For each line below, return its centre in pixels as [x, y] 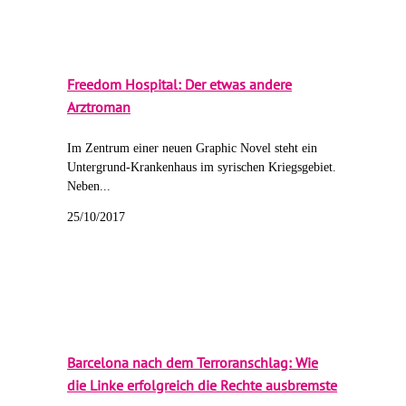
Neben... [89, 186]
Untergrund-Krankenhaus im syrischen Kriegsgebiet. [202, 167]
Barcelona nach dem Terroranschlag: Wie [193, 362]
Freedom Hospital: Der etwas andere [179, 85]
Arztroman [99, 107]
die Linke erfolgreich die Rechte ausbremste [202, 385]
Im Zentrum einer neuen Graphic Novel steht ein [192, 148]
